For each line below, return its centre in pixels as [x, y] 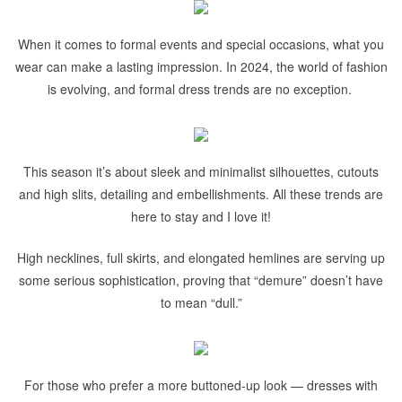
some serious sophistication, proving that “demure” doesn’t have [201, 280]
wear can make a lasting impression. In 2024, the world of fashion [201, 66]
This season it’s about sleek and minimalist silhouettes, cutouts [201, 171]
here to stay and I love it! [201, 216]
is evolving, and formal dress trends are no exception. [201, 89]
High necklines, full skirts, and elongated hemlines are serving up [201, 258]
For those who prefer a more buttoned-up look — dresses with [201, 385]
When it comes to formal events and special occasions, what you [201, 44]
